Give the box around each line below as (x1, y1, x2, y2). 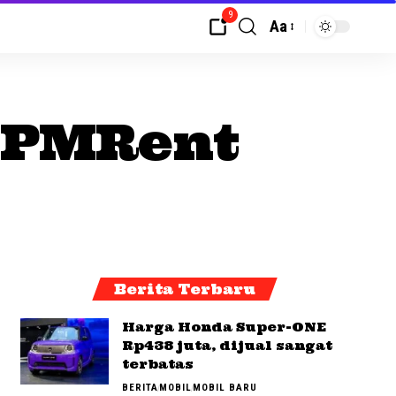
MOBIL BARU (192, 382, 257, 394)
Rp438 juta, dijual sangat (121, 338, 332, 354)
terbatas (121, 356, 194, 373)
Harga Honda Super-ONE (121, 319, 326, 336)
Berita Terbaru (114, 280, 256, 299)
